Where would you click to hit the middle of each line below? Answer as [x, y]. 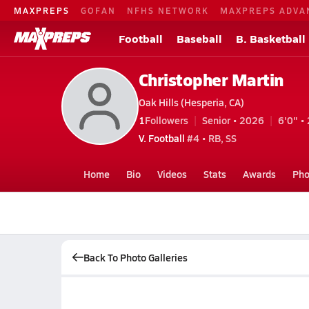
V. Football [161, 138]
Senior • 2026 [233, 120]
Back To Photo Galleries [135, 257]
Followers [166, 120]
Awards [259, 174]
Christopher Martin [211, 79]
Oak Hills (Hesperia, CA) [191, 102]
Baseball [199, 38]
